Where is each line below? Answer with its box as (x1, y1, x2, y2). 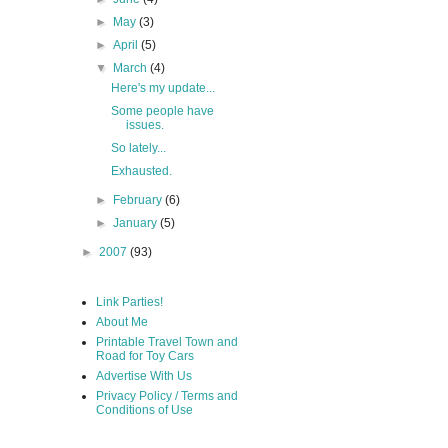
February (113, 192, 166, 207)
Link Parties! (96, 294, 163, 309)
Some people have (110, 103, 214, 118)
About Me (96, 314, 148, 329)
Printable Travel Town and (96, 334, 238, 349)
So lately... (110, 140, 166, 155)
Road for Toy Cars (96, 348, 194, 363)
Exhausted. (110, 163, 172, 178)
